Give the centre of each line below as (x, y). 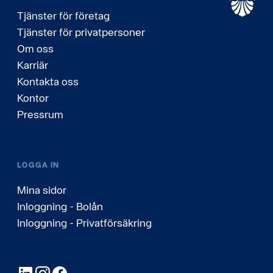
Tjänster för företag (63, 16)
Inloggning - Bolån (60, 206)
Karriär (33, 65)
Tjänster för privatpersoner (81, 32)
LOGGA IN (38, 165)
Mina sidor (42, 190)
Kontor (33, 98)
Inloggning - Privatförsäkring (84, 223)
